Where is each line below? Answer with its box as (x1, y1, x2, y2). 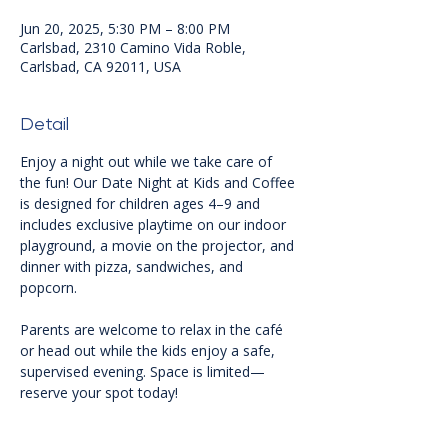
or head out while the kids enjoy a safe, (20, 341, 279, 361)
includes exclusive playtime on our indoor (20, 215, 290, 235)
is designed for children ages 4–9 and (20, 194, 264, 214)
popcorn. (20, 278, 81, 298)
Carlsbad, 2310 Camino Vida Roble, (20, 38, 246, 58)
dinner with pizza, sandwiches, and (20, 257, 247, 277)
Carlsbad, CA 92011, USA (20, 57, 181, 77)
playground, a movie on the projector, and (20, 236, 298, 256)
